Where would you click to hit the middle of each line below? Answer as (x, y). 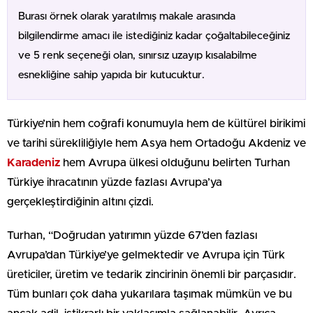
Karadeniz (34, 163)
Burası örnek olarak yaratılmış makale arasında (127, 17)
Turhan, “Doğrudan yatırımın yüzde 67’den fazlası (132, 236)
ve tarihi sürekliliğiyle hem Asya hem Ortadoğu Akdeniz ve (156, 144)
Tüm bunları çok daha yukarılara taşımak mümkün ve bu (150, 294)
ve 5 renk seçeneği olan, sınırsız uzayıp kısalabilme (138, 56)
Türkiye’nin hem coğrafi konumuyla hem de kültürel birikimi (156, 124)
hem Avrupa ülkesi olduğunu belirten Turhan (175, 163)
